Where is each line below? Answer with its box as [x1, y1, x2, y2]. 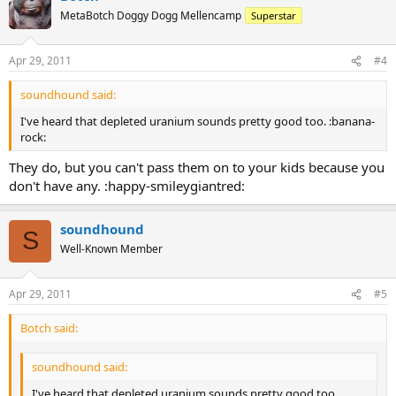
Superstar [251, 8, 296, 22]
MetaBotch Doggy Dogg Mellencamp [60, 7, 241, 23]
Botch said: [20, 320, 78, 337]
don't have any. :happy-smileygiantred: [9, 176, 245, 194]
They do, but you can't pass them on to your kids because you [9, 157, 385, 176]
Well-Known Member [60, 240, 163, 256]
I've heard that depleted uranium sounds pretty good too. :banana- [20, 113, 375, 130]
